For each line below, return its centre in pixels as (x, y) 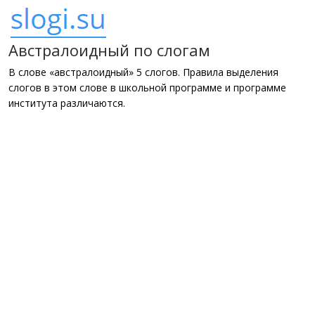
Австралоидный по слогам (109, 50)
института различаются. (67, 103)
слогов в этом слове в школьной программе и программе (147, 88)
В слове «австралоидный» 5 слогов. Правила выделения (143, 72)
